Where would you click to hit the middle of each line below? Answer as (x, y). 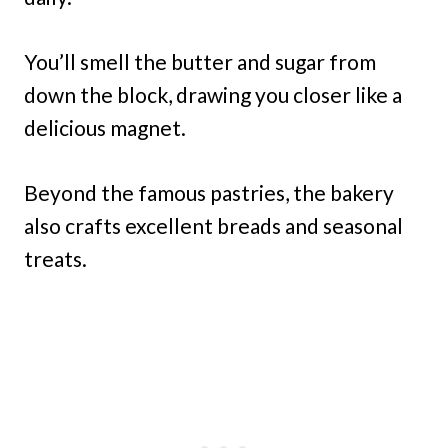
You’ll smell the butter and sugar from (200, 61)
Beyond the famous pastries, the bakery (209, 192)
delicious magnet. (105, 127)
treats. (55, 258)
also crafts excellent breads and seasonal (213, 225)
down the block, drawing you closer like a (213, 94)
